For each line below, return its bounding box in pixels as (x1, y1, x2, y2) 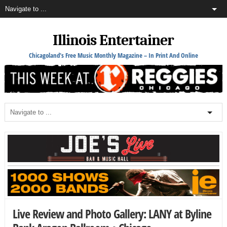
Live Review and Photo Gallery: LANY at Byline (12, 205, 211, 222)
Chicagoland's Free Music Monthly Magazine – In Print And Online (28, 51, 198, 60)
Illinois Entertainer (53, 31, 174, 49)
